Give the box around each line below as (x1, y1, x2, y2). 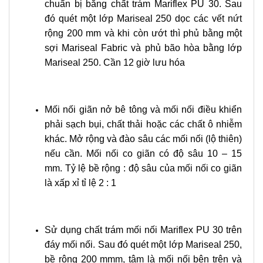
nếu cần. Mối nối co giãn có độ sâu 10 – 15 (45, 149, 242, 159)
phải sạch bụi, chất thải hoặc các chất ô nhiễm (45, 119, 242, 129)
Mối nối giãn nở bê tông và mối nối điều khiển (45, 104, 242, 114)
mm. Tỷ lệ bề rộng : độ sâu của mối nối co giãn (45, 163, 242, 173)
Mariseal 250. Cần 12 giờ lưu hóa (45, 58, 185, 68)
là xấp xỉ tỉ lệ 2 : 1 (45, 178, 116, 188)
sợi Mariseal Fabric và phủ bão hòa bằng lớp (45, 43, 242, 53)
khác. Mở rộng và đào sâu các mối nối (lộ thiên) (45, 134, 242, 144)
